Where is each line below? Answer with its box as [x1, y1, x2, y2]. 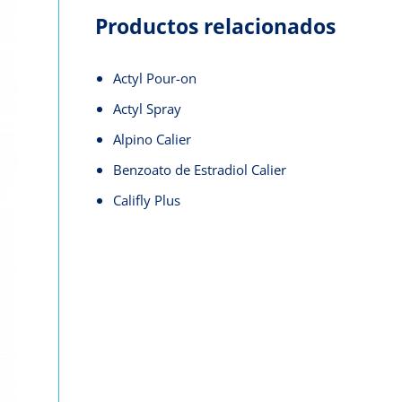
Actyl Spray [113, 100, 181, 118]
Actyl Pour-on [113, 69, 197, 87]
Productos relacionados [95, 12, 336, 40]
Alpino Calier [113, 130, 191, 148]
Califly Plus [113, 191, 180, 209]
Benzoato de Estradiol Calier [113, 161, 286, 179]
